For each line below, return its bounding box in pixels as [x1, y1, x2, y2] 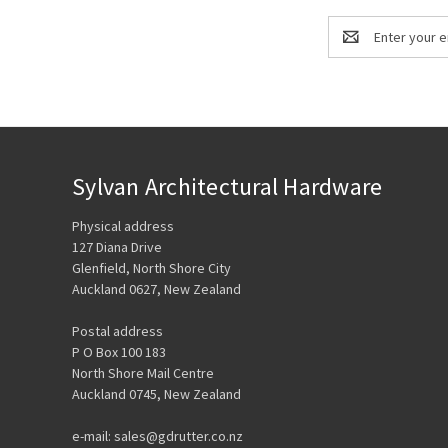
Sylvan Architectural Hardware [72, 170, 383, 202]
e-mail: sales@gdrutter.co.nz [72, 426, 243, 445]
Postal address [72, 321, 163, 340]
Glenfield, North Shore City [72, 258, 231, 277]
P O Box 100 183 [72, 342, 166, 361]
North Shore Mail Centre [72, 363, 214, 382]
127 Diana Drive [72, 237, 162, 256]
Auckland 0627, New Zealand [72, 279, 241, 298]
